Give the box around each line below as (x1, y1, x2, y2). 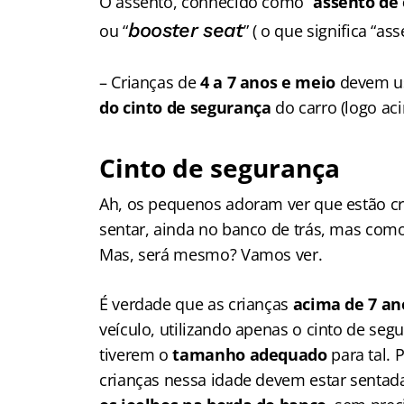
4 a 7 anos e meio (196, 71, 340, 93)
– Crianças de (99, 71, 197, 93)
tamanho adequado (168, 344, 327, 365)
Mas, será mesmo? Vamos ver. (99, 243, 326, 265)
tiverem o (99, 344, 169, 365)
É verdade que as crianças (99, 293, 293, 315)
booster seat (127, 19, 243, 41)
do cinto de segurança (99, 96, 271, 118)
